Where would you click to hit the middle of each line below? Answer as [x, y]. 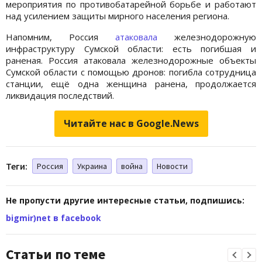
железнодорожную [207, 37]
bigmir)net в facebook [54, 218]
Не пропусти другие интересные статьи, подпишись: [125, 200]
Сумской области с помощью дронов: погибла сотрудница [131, 72]
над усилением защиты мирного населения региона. [118, 15]
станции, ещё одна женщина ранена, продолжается [131, 83]
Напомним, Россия [61, 37]
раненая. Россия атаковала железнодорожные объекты [131, 60]
